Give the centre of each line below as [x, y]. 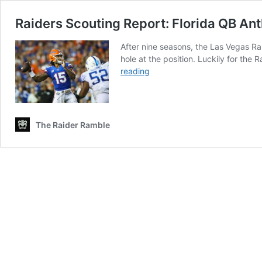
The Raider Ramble [73, 125]
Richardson [170, 144]
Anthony [165, 132]
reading [135, 71]
